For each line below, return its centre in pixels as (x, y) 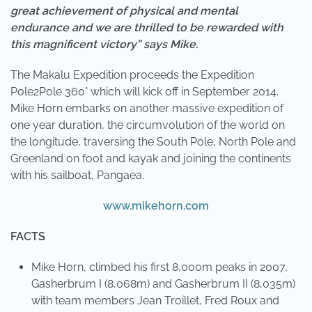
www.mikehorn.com (156, 206)
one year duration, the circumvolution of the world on (148, 125)
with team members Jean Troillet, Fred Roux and (155, 301)
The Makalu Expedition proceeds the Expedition (132, 75)
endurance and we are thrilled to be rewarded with (147, 28)
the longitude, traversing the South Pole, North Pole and (153, 142)
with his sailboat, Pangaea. (77, 175)
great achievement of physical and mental (124, 11)
